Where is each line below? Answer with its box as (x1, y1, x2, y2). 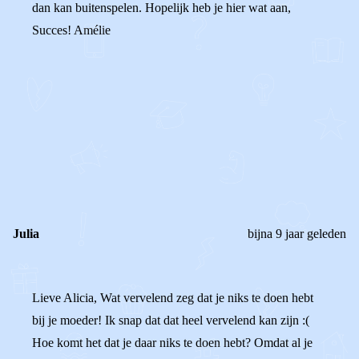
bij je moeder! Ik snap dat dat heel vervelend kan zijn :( (32, 313, 309, 327)
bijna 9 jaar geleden (248, 227, 346, 240)
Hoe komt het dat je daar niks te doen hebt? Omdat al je (32, 336, 313, 349)
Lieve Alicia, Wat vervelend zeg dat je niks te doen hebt (32, 291, 313, 305)
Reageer (71, 154, 112, 167)
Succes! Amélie (32, 23, 111, 37)
